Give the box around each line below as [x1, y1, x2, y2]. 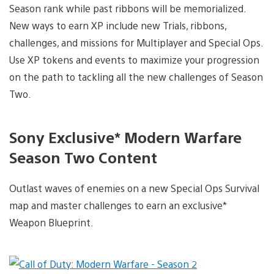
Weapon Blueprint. [9, 216, 94, 229]
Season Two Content [9, 147, 157, 168]
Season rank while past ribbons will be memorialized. [9, 2, 246, 15]
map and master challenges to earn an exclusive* [9, 199, 227, 212]
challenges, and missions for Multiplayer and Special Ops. [9, 36, 263, 50]
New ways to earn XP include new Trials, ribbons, [9, 19, 226, 32]
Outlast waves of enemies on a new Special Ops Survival [9, 182, 259, 195]
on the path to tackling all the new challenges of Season [9, 70, 263, 84]
